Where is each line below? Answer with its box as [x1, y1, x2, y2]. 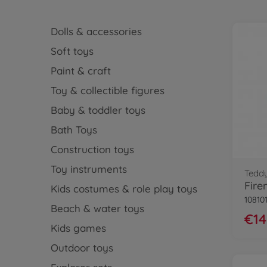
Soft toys [50, 45, 94, 57]
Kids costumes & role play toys [50, 182, 197, 195]
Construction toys [50, 143, 134, 156]
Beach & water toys [50, 202, 144, 215]
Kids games [50, 222, 106, 234]
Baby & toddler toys [50, 104, 145, 116]
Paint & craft [50, 64, 111, 77]
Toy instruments [50, 163, 127, 175]
